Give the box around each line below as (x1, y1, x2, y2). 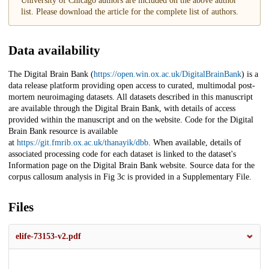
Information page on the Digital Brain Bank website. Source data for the (8, 161, 255, 171)
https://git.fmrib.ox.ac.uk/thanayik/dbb (17, 138, 148, 148)
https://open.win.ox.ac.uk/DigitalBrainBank (94, 70, 241, 79)
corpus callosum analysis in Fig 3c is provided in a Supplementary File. (8, 172, 252, 182)
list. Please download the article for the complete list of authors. (21, 7, 238, 17)
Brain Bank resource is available (8, 127, 118, 136)
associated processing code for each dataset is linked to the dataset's (8, 150, 236, 159)
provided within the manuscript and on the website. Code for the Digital (8, 115, 253, 125)
